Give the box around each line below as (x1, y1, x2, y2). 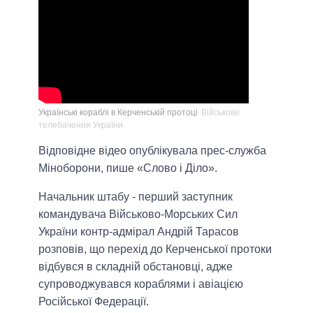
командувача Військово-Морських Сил (38, 208, 238, 221)
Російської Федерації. (38, 296, 149, 308)
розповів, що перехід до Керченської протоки (38, 243, 272, 256)
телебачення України (38, 120, 123, 131)
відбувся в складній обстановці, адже (38, 261, 233, 273)
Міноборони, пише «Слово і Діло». (38, 162, 217, 175)
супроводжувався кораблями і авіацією (38, 278, 243, 291)
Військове (201, 108, 240, 118)
